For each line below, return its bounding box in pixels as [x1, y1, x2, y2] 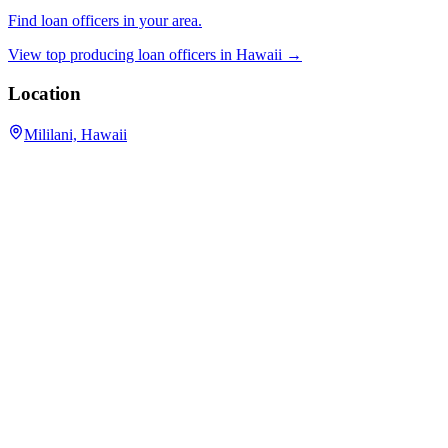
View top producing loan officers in [8, 46, 232, 64]
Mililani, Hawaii [24, 125, 127, 143]
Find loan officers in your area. [8, 12, 202, 30]
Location [8, 83, 81, 105]
